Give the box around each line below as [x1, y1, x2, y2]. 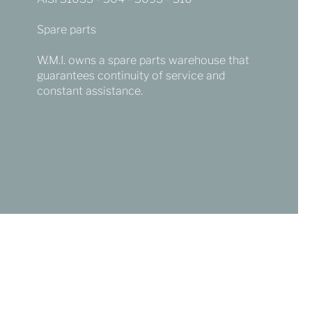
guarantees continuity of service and [36, 69, 226, 82]
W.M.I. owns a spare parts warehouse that [36, 54, 249, 67]
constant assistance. [36, 84, 143, 97]
